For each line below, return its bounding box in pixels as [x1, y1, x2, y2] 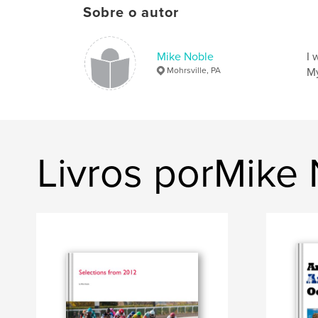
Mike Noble [157, 49, 214, 64]
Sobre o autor [83, 4, 179, 21]
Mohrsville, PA [167, 65, 221, 75]
